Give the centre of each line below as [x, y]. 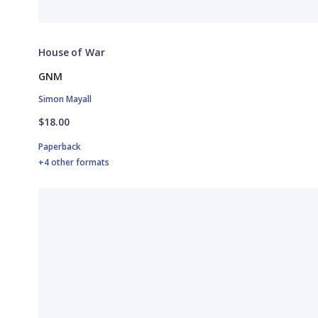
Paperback [60, 147]
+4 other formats [74, 163]
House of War [72, 53]
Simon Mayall [65, 99]
